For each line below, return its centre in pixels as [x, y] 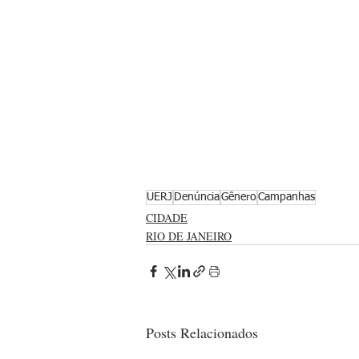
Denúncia [197, 197]
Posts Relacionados [202, 332]
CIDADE [167, 217]
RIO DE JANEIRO [189, 236]
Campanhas [286, 197]
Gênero [239, 197]
